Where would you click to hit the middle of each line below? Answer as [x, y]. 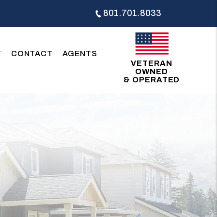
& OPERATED [152, 79]
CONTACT [32, 53]
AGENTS [80, 53]
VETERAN [152, 63]
